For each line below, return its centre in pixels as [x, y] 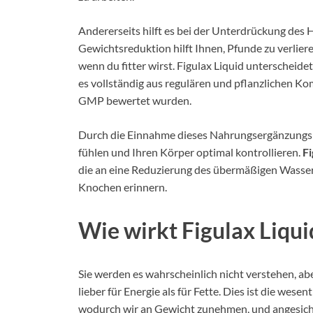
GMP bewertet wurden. [135, 100]
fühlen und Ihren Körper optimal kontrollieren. [190, 152]
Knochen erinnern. [123, 187]
